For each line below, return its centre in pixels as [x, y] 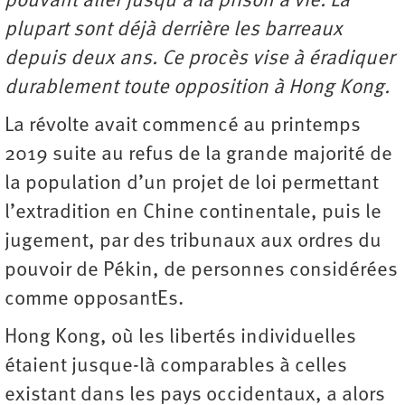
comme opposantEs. [94, 299]
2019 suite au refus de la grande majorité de [198, 155]
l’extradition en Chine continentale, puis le [193, 212]
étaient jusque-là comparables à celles [176, 366]
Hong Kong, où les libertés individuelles [180, 337]
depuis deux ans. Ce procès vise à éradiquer [199, 59]
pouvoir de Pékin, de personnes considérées [201, 270]
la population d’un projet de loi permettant [192, 184]
